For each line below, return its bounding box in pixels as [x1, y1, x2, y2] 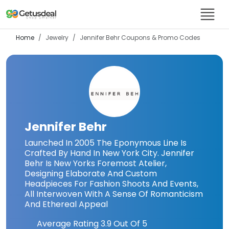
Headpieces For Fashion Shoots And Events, [25, 178, 198, 190]
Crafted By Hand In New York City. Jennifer [25, 147, 194, 159]
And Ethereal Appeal [25, 198, 108, 210]
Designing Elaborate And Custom [25, 168, 157, 179]
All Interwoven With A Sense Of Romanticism [25, 188, 203, 200]
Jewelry [45, 33, 68, 42]
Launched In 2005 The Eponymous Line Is [25, 137, 187, 149]
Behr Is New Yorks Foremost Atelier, [25, 157, 167, 169]
